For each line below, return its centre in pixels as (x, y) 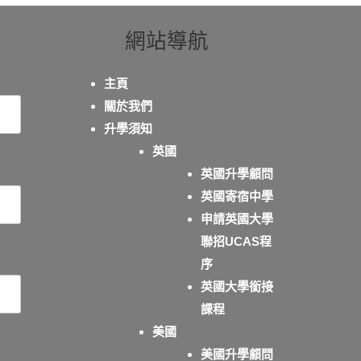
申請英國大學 (237, 219)
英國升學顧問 (237, 174)
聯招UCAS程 (236, 241)
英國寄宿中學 (237, 196)
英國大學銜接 (237, 286)
